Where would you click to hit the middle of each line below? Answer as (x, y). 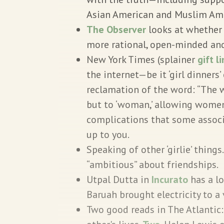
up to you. (108, 134)
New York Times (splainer (142, 59)
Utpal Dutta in (119, 179)
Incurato (170, 179)
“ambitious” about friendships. (153, 164)
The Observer (116, 29)
